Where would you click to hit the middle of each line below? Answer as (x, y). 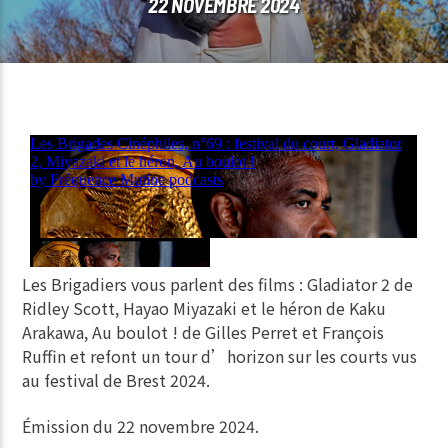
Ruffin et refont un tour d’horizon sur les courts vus (220, 355)
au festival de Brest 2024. (116, 379)
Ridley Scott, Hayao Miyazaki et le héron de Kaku (204, 307)
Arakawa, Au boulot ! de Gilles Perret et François (203, 331)
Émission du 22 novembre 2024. (141, 426)
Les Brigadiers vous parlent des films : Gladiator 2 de (218, 283)
